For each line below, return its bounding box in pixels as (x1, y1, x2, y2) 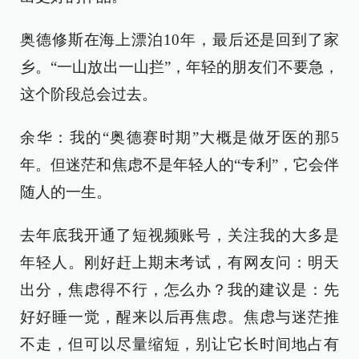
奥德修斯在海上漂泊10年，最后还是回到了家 (20, 30, 339, 48)
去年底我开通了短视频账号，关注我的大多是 (20, 226, 339, 244)
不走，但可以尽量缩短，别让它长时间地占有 (20, 335, 339, 353)
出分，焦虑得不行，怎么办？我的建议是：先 (20, 280, 339, 298)
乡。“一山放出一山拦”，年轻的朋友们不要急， (20, 58, 339, 75)
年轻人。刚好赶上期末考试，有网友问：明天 (20, 253, 339, 271)
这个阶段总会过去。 (20, 85, 157, 103)
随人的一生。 (20, 183, 111, 200)
